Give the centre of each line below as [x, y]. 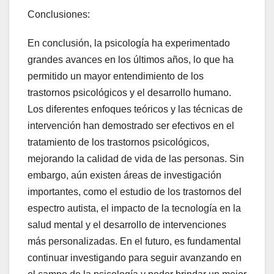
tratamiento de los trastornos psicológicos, [118, 142]
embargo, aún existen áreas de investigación [124, 175]
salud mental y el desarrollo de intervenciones [127, 224]
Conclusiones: [59, 14]
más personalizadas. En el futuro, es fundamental [134, 241]
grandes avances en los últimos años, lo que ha [131, 59]
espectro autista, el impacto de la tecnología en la [134, 208]
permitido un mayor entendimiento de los [116, 76]
